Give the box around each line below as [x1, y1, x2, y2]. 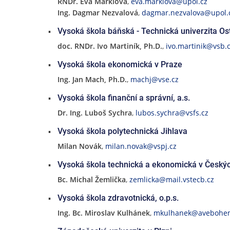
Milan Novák [57, 141, 102, 151]
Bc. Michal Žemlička [57, 175, 126, 184]
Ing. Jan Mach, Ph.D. [57, 74, 127, 84]
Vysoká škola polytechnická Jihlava [57, 126, 187, 136]
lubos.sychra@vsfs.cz [135, 108, 208, 118]
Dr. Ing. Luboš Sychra [57, 108, 132, 118]
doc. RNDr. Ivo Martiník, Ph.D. [57, 41, 162, 51]
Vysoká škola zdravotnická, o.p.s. [57, 193, 179, 203]
